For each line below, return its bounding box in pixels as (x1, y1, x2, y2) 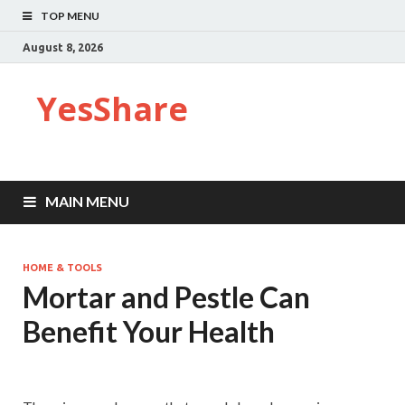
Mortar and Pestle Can (23, 279, 310, 315)
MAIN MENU (45, 193, 129, 210)
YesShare (36, 87, 188, 131)
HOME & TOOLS (23, 262, 102, 273)
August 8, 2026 (23, 41, 103, 53)
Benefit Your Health (23, 314, 275, 349)
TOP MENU (41, 9, 99, 23)
